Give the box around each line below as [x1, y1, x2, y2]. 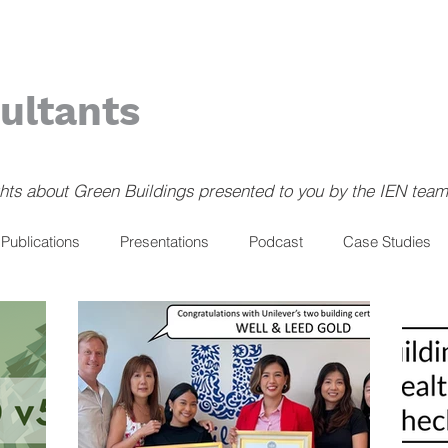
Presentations [120, 231, 209, 251]
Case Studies [343, 231, 431, 251]
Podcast [249, 231, 303, 251]
